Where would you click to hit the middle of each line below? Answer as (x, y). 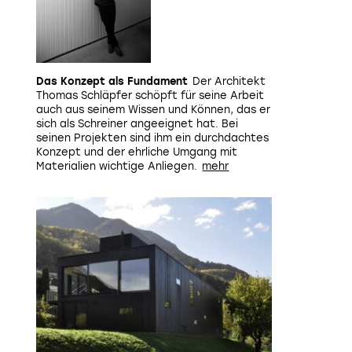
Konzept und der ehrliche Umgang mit (137, 152)
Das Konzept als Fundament (112, 81)
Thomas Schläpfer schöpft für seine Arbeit (150, 95)
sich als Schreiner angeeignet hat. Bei (137, 124)
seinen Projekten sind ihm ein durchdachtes (152, 138)
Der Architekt (229, 81)
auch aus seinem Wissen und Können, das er (153, 110)
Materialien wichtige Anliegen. (117, 166)
